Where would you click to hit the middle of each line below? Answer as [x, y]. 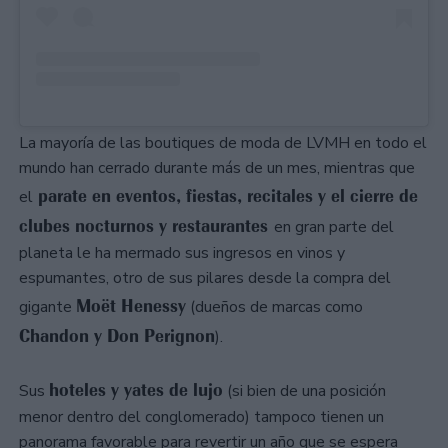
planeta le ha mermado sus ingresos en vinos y [182, 252]
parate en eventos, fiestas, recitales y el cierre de [225, 195]
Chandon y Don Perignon [117, 335]
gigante [47, 306]
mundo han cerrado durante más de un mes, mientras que [217, 167]
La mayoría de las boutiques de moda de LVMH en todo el [223, 142]
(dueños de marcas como [274, 306]
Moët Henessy [131, 305]
